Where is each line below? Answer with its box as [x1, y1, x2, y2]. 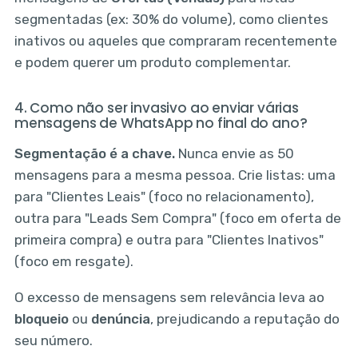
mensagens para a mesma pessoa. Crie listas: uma [14, 167, 336, 184]
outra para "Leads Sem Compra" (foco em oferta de [14, 210, 341, 227]
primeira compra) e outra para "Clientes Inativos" [14, 232, 324, 249]
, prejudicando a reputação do [149, 311, 340, 328]
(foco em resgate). [14, 253, 133, 270]
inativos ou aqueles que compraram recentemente [14, 33, 337, 50]
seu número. [14, 332, 93, 349]
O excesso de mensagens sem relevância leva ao [14, 289, 324, 306]
